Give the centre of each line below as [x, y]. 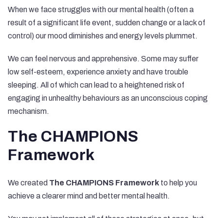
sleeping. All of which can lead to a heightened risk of [96, 85]
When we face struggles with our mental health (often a [101, 9]
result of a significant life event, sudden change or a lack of [107, 23]
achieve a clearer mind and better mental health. [89, 196]
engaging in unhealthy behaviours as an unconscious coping [108, 98]
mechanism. [28, 111]
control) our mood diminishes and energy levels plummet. [103, 36]
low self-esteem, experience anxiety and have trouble [98, 72]
